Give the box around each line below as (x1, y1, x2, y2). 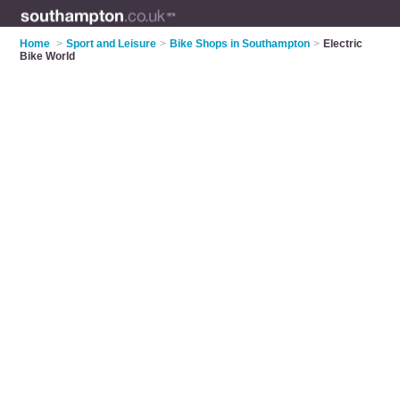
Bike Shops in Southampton (170, 37, 311, 50)
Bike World (20, 50, 76, 62)
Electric (323, 37, 363, 50)
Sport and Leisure (66, 37, 157, 50)
